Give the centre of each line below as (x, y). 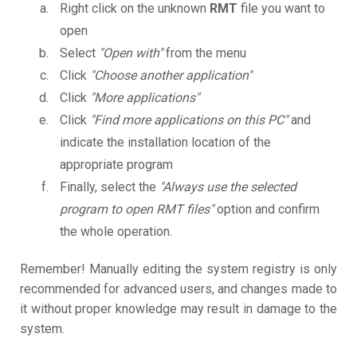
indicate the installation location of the (165, 143)
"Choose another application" (171, 76)
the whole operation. (116, 232)
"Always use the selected (228, 187)
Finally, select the (110, 187)
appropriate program (116, 165)
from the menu (204, 53)
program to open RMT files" (137, 210)
